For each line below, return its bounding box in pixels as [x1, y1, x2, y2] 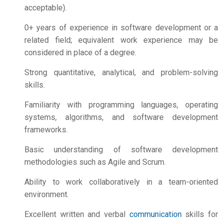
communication [129, 210, 182, 219]
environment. [24, 190, 69, 199]
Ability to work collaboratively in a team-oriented [24, 177, 218, 187]
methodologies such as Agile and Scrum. [24, 157, 166, 167]
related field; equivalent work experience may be [24, 35, 218, 45]
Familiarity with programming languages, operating [24, 100, 218, 110]
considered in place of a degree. [24, 48, 136, 57]
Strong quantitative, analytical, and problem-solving [24, 68, 218, 77]
